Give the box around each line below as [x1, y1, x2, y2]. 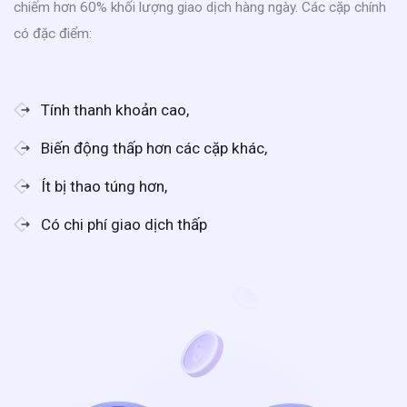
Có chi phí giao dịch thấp [41, 214, 207, 233]
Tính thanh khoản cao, [41, 100, 189, 119]
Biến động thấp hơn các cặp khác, [41, 138, 267, 157]
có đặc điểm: [14, 25, 92, 42]
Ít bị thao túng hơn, [41, 176, 167, 195]
